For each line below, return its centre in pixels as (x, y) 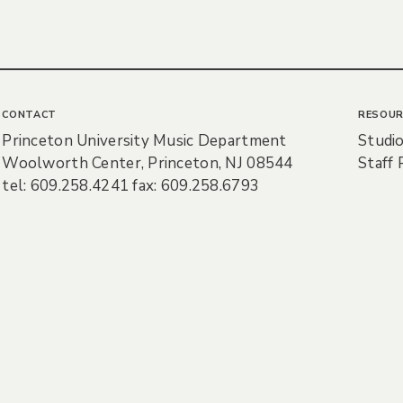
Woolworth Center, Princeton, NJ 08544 (148, 164)
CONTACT (29, 115)
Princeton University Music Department (144, 141)
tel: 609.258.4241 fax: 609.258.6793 (131, 186)
